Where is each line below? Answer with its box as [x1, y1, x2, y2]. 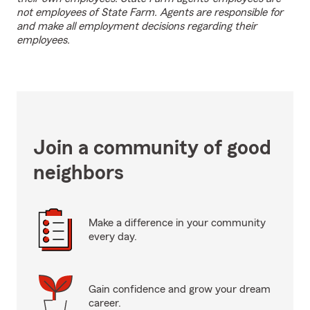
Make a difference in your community [89, 217, 266, 228]
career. [89, 298, 121, 309]
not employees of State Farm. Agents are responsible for [17, 7, 283, 18]
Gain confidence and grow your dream [89, 284, 271, 295]
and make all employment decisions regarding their [17, 21, 257, 32]
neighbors [33, 163, 124, 183]
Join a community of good [33, 138, 271, 158]
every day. [89, 231, 137, 242]
